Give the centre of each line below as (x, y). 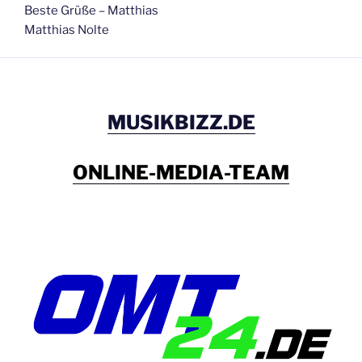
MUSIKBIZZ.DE (181, 123)
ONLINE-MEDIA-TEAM (181, 172)
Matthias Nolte (67, 29)
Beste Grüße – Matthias (91, 10)
